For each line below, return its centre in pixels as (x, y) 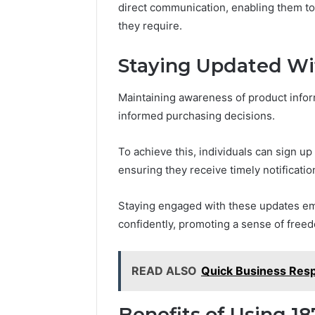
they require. (150, 26)
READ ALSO (164, 270)
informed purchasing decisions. (197, 115)
